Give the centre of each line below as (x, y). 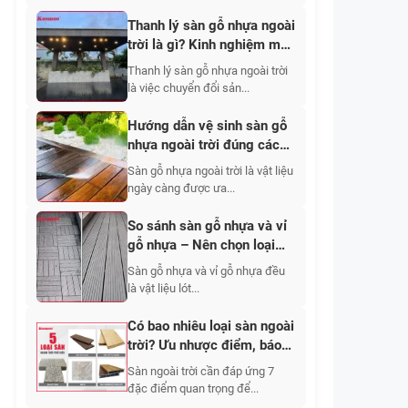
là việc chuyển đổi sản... (189, 88)
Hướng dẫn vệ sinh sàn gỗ (207, 126)
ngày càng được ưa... (181, 188)
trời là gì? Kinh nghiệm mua (211, 45)
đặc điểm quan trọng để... (193, 388)
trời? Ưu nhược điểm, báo (204, 345)
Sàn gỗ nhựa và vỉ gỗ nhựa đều (206, 271)
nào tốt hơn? (165, 264)
